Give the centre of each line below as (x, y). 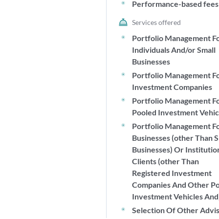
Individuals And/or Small (174, 50)
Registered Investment (172, 173)
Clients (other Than (166, 161)
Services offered (157, 22)
